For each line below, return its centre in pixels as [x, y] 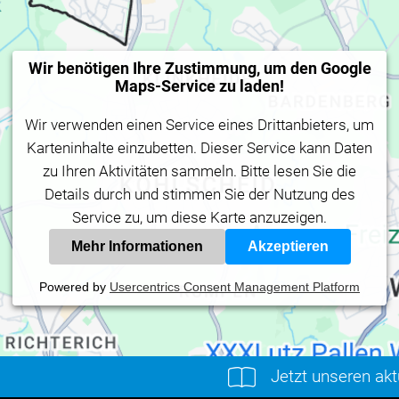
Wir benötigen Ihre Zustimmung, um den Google [199, 69]
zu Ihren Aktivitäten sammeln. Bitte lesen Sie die [199, 171]
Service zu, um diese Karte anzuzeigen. [199, 218]
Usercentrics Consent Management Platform [235, 287]
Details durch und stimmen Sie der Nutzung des [199, 195]
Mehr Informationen [137, 247]
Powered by [74, 287]
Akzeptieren [288, 247]
